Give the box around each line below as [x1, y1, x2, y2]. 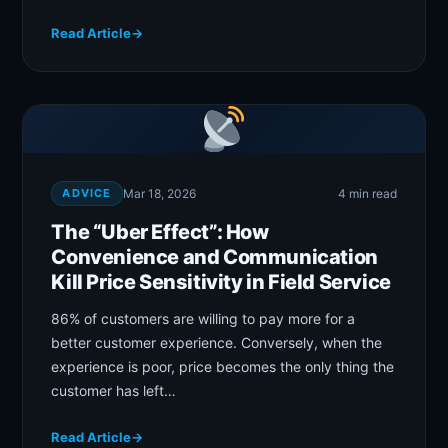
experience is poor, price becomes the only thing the [51, 358, 395, 376]
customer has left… [51, 382, 177, 400]
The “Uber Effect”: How [51, 220, 269, 245]
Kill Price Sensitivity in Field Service [51, 270, 391, 295]
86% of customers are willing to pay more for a [51, 310, 356, 328]
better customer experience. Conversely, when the [51, 334, 383, 352]
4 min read [337, 186, 397, 202]
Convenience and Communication [51, 245, 378, 270]
